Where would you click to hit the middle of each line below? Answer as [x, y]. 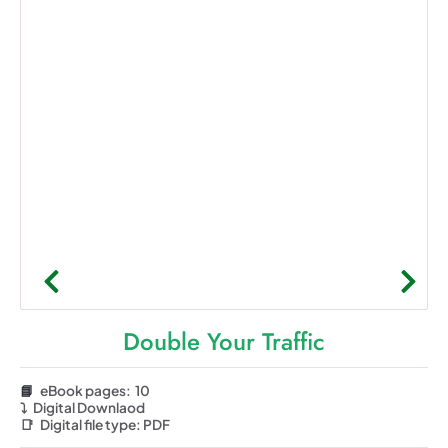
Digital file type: [90, 424]
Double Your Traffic [224, 341]
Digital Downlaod [89, 407]
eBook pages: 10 [92, 390]
